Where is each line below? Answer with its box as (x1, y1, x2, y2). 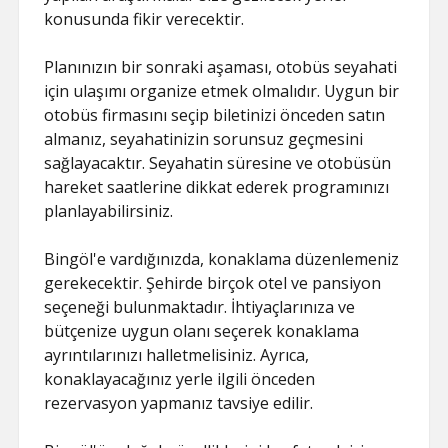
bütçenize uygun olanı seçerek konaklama (44, 320, 360, 342)
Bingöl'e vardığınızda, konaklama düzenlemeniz (44, 248, 400, 270)
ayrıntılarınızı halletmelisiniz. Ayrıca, (44, 344, 310, 366)
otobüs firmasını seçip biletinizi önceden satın (44, 104, 386, 126)
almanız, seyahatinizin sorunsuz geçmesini (44, 128, 364, 150)
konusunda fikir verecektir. (44, 8, 245, 30)
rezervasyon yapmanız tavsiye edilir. (44, 392, 314, 414)
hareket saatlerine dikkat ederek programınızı (44, 176, 390, 198)
